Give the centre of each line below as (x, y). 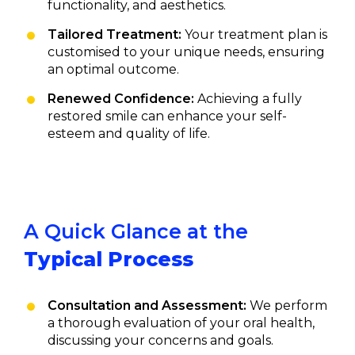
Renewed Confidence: (121, 98)
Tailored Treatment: (115, 34)
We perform (287, 305)
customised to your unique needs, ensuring (186, 52)
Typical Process (109, 259)
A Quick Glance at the (136, 231)
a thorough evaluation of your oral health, (181, 323)
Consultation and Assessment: (147, 305)
